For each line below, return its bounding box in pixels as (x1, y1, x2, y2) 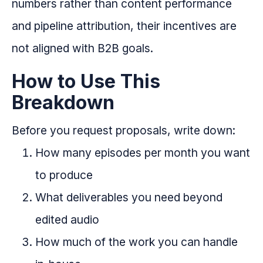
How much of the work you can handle (35, 235, 238, 249)
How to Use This (12, 70, 160, 93)
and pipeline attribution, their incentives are (12, 19, 237, 33)
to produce (35, 168, 93, 183)
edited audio (35, 213, 99, 227)
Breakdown (12, 91, 114, 114)
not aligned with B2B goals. (12, 41, 153, 56)
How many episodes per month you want (35, 146, 250, 160)
